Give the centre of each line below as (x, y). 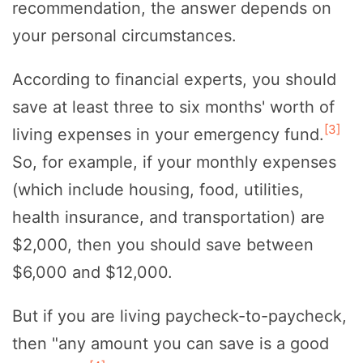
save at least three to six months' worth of (173, 107)
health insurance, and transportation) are (169, 217)
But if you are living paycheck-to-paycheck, (179, 316)
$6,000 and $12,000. (92, 272)
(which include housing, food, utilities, (158, 189)
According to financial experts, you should (174, 79)
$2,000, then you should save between (163, 244)
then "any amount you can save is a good (171, 343)
